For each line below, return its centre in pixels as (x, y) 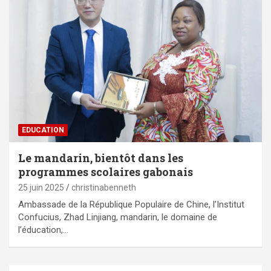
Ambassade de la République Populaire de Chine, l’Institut (131, 205)
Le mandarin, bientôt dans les (101, 158)
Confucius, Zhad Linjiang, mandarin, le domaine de (118, 217)
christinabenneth (104, 188)
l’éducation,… (43, 230)
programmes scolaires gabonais (106, 172)
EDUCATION (43, 130)
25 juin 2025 (41, 188)
